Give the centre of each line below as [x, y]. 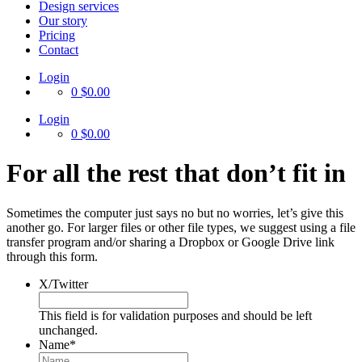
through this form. [52, 256]
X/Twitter [63, 284]
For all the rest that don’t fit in [176, 173]
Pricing [57, 35]
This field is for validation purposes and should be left [175, 315]
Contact [59, 50]
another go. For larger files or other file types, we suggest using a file [181, 227]
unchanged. [68, 330]
